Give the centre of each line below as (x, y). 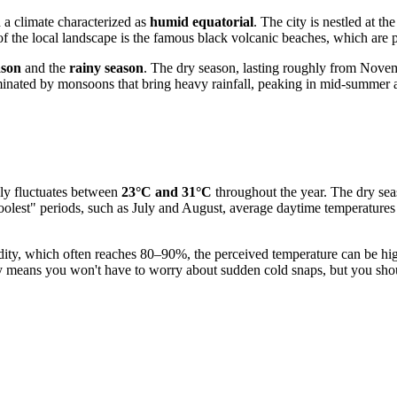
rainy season (106, 67)
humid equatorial (202, 21)
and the (45, 67)
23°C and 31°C (167, 191)
